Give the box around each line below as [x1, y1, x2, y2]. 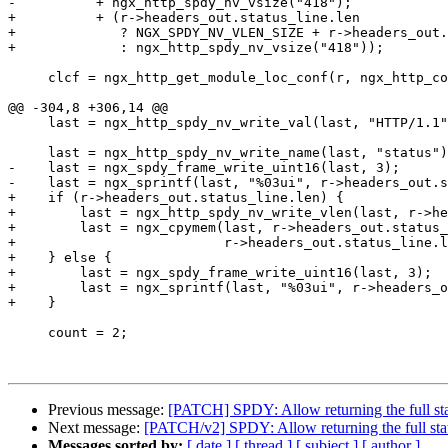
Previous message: [48, 401, 168, 419]
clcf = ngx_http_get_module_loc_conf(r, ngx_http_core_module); [8, 70, 48, 86]
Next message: [48, 419, 144, 437]
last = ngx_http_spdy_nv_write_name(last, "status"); [8, 145, 48, 161]
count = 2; [8, 325, 48, 341]
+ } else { [8, 250, 112, 266]
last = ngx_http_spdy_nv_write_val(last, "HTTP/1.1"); [8, 115, 48, 131]
